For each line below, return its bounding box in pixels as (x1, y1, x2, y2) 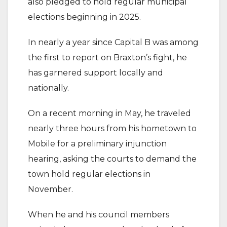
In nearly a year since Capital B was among (28, 37, 199, 47)
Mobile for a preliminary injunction (28, 139, 167, 148)
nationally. (28, 83, 69, 93)
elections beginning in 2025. (28, 12, 141, 22)
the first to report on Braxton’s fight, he (28, 53, 187, 62)
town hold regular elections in (28, 169, 150, 179)
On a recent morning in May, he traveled (28, 108, 191, 118)
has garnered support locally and (28, 68, 163, 78)
